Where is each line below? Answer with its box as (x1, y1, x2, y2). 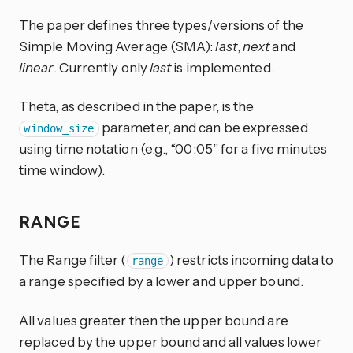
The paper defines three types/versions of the (19, 16, 303, 33)
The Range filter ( (19, 251, 127, 268)
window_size (24, 122, 95, 136)
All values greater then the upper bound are (19, 311, 288, 329)
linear (19, 58, 54, 76)
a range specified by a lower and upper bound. (19, 272, 303, 289)
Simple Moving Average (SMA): (19, 37, 216, 54)
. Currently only (53, 58, 150, 76)
